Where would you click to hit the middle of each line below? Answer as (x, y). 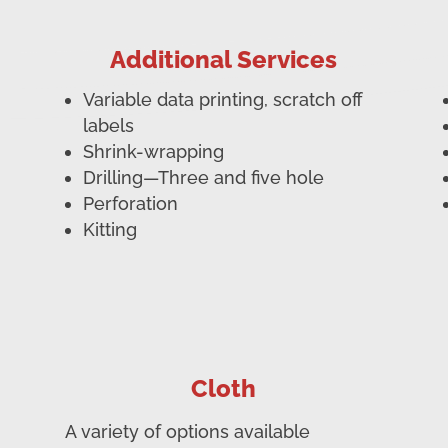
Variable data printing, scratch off (222, 100)
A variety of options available (187, 431)
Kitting (109, 230)
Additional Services (224, 60)
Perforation (130, 204)
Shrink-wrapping (153, 152)
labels (108, 126)
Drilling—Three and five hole (203, 178)
